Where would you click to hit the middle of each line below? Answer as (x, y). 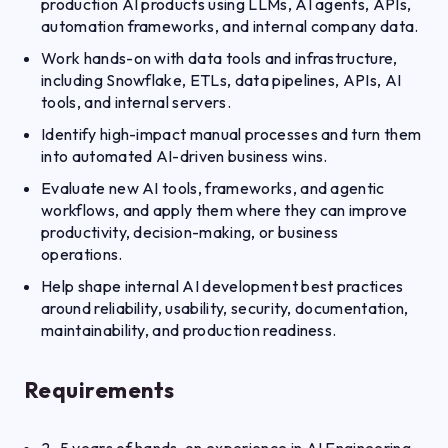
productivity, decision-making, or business (190, 232)
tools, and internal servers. (136, 102)
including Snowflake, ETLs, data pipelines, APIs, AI (221, 80)
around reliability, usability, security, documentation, (225, 308)
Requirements (100, 390)
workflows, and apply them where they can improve (224, 210)
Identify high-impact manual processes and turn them (231, 134)
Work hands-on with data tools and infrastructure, (219, 58)
